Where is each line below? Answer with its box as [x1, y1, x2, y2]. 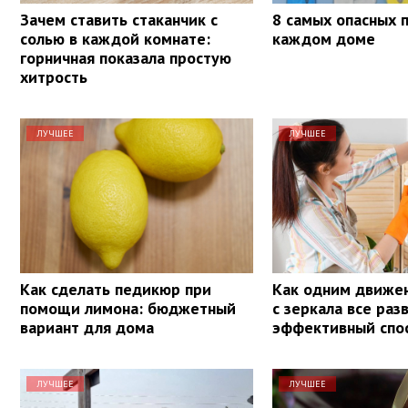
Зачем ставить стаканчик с [20, 8, 218, 30]
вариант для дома [20, 316, 154, 338]
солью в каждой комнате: [20, 27, 210, 49]
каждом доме [272, 27, 376, 49]
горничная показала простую [20, 46, 231, 68]
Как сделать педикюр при [20, 278, 211, 300]
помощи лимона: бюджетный [20, 297, 236, 319]
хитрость [20, 66, 87, 87]
